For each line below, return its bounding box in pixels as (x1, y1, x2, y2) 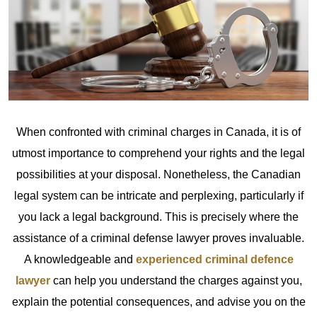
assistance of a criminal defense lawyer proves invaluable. (13, 232, 304, 245)
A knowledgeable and (23, 253, 136, 266)
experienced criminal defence (135, 253, 294, 266)
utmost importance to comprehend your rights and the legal (12, 147, 305, 160)
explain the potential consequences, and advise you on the (11, 296, 306, 309)
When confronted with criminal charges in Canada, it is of (16, 126, 301, 139)
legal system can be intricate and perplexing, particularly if (13, 190, 304, 202)
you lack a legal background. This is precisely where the (18, 211, 299, 224)
